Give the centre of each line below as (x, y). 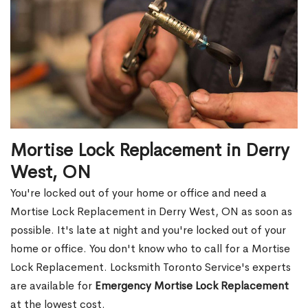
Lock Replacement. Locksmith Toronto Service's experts (151, 267)
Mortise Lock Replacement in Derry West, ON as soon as (151, 212)
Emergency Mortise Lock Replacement (192, 286)
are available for (53, 286)
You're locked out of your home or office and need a (139, 193)
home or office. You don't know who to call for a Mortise (150, 249)
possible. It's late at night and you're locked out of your (148, 230)
